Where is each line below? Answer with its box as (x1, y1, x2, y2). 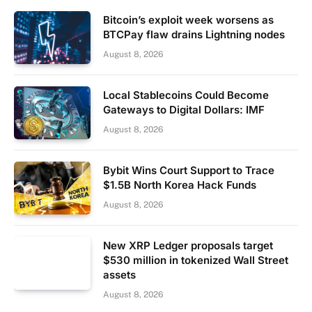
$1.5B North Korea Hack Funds (103, 178, 256, 192)
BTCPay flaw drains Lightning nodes (103, 28, 285, 42)
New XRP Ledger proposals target (103, 239, 273, 253)
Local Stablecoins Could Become (103, 88, 269, 102)
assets (103, 268, 136, 282)
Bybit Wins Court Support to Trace (103, 164, 274, 178)
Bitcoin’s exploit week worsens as (103, 13, 274, 27)
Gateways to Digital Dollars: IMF (103, 103, 265, 117)
